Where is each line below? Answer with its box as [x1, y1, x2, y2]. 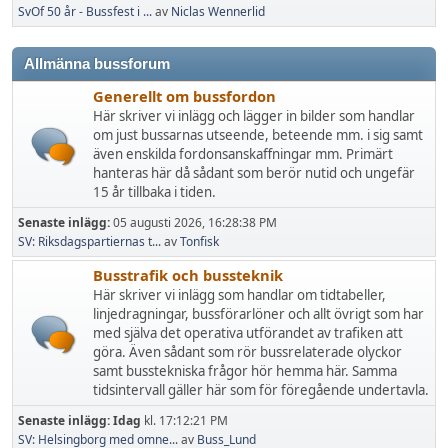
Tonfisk [180, 233, 219, 250]
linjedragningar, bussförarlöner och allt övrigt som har [93, 305, 424, 323]
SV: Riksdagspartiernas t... [18, 233, 161, 250]
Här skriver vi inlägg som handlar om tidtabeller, [93, 286, 386, 304]
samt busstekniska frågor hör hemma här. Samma [93, 362, 397, 380]
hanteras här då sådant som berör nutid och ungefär [93, 164, 415, 182]
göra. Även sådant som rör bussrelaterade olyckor [93, 343, 402, 361]
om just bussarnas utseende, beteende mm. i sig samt [93, 126, 423, 144]
